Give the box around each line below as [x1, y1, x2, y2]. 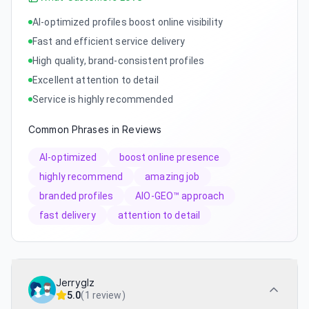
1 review [84, 290, 122, 301]
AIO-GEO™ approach [135, 190, 225, 202]
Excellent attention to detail [32, 74, 159, 86]
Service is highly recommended [32, 94, 173, 106]
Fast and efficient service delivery [32, 36, 186, 48]
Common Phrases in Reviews [28, 124, 162, 136]
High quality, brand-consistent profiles [32, 55, 205, 67]
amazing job [145, 171, 200, 183]
